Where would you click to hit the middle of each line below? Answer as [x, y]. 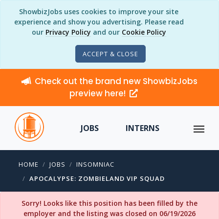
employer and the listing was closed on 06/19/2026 [109, 213]
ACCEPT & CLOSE [110, 54]
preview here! [99, 93]
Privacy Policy [68, 32]
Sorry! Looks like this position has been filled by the [109, 203]
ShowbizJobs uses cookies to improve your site [99, 11]
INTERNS [142, 128]
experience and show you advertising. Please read [99, 22]
